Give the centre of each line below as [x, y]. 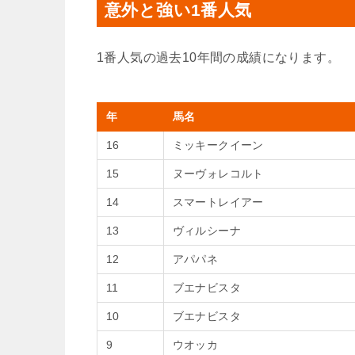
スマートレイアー [218, 202]
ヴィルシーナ [206, 231]
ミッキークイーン [218, 145]
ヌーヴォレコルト [218, 174]
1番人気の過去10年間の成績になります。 [218, 57]
